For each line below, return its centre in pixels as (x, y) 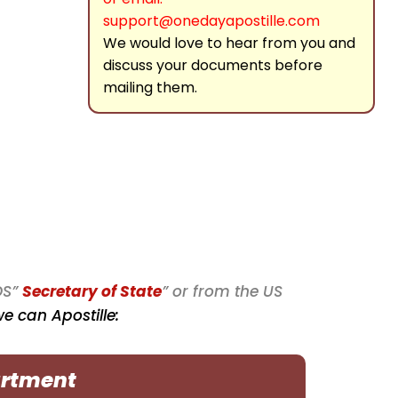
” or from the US (223, 291)
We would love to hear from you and (229, 43)
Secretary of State (92, 291)
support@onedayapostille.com (211, 21)
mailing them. (150, 88)
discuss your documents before (213, 65)
